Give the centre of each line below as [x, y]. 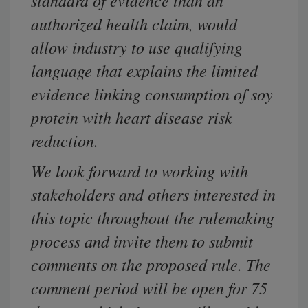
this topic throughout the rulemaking [153, 218]
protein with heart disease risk [132, 117]
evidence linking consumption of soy [152, 94]
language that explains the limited [144, 70]
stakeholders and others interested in [153, 194]
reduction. [65, 141]
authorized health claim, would [134, 24]
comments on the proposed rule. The [151, 264]
